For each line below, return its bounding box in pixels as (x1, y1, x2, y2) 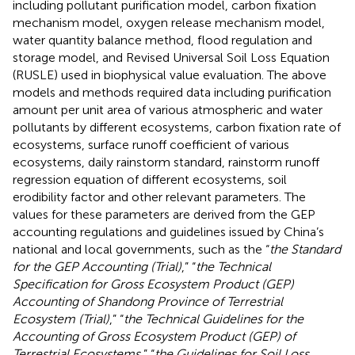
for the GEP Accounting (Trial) (13, 258, 181, 274)
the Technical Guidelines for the (124, 311, 303, 326)
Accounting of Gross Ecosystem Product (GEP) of (13, 328, 296, 344)
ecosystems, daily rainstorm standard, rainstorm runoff (13, 154, 319, 170)
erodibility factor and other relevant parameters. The (13, 189, 306, 204)
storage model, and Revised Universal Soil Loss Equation (13, 49, 330, 65)
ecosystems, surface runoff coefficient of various (13, 136, 289, 152)
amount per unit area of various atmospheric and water (13, 101, 323, 117)
